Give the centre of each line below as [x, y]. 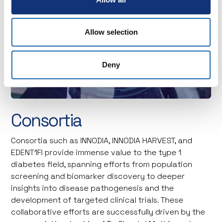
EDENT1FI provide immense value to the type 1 [96, 152]
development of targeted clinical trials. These [97, 200]
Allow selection [111, 32]
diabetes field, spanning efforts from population [102, 164]
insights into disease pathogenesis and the [93, 188]
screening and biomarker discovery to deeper [98, 176]
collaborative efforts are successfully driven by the [108, 212]
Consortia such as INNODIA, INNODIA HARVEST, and [102, 140]
